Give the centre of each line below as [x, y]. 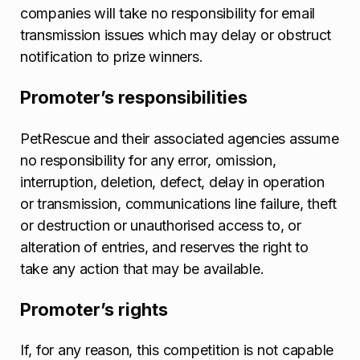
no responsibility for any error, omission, [148, 160]
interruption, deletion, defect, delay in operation [172, 182]
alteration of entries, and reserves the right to [164, 247]
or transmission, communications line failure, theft [179, 203]
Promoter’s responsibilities [134, 98]
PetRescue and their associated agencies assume [180, 138]
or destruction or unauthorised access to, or [161, 225]
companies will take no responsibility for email [168, 13]
